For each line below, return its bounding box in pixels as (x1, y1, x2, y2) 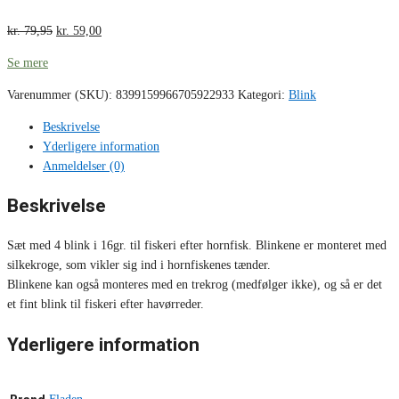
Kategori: (238, 87, 289, 102)
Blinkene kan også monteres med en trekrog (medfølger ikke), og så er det (7, 278, 382, 292)
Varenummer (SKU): (7, 87, 116, 102)
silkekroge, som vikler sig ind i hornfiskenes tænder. (7, 258, 271, 273)
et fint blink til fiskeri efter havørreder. (7, 297, 204, 312)
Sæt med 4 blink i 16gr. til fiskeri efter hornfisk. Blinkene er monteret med (7, 239, 387, 253)
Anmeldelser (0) (43, 159, 125, 173)
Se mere (7, 55, 48, 69)
